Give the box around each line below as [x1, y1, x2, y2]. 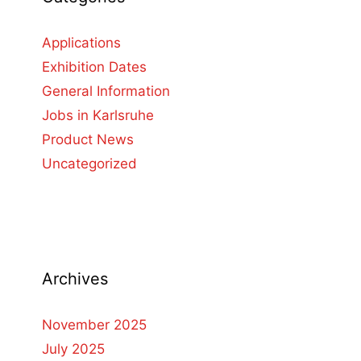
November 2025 [42, 317, 147, 333]
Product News [42, 131, 134, 147]
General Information [42, 83, 170, 99]
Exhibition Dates [42, 59, 147, 75]
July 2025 [42, 341, 105, 357]
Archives [42, 269, 108, 288]
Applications [42, 35, 121, 51]
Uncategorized [42, 156, 137, 172]
